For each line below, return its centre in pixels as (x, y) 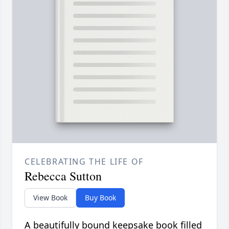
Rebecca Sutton (63, 176)
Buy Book (100, 198)
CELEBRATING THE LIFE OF (84, 162)
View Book (50, 198)
